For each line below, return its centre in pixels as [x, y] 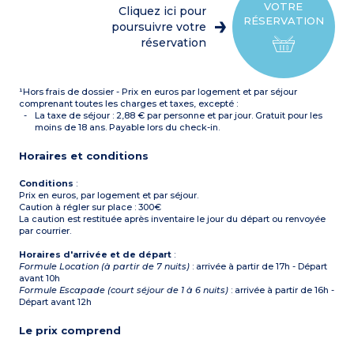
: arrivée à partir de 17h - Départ [259, 267]
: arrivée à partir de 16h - [282, 290]
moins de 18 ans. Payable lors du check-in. [128, 128]
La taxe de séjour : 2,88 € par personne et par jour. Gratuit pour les [179, 116]
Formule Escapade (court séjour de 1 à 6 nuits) [124, 290]
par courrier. [45, 231]
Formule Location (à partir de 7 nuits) [105, 267]
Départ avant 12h [56, 302]
